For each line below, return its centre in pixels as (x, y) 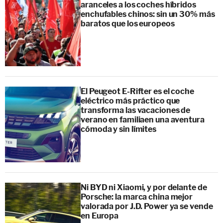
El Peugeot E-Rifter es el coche (137, 91)
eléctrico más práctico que (130, 101)
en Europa (100, 216)
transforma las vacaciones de (136, 110)
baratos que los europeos (128, 23)
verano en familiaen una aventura (143, 119)
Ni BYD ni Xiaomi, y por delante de (144, 187)
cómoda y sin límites (118, 129)
